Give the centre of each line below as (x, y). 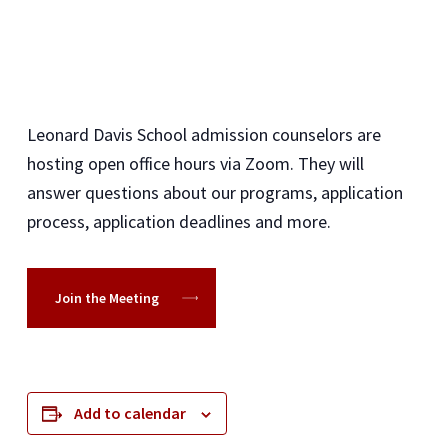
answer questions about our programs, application (214, 192)
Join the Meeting (106, 297)
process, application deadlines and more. (178, 221)
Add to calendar (130, 412)
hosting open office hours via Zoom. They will (195, 163)
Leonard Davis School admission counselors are (203, 134)
